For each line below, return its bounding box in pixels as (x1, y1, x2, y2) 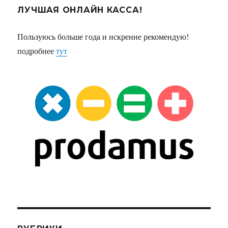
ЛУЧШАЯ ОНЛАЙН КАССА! (17, 5, 142, 15)
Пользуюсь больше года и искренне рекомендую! (17, 31, 189, 42)
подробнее (17, 45, 56, 56)
